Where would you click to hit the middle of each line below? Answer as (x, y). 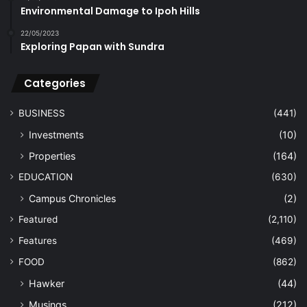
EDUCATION (46, 176)
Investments (56, 134)
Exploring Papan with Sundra (93, 46)
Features (38, 240)
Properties (52, 156)
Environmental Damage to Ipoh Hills (110, 11)
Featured (38, 219)
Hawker (47, 283)
